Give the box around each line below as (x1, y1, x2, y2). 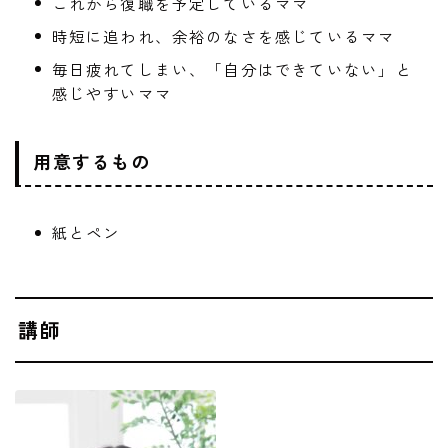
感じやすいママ (51, 81, 172, 104)
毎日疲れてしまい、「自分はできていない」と (51, 57, 413, 80)
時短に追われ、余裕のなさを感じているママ (51, 24, 396, 47)
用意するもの (33, 148, 150, 175)
